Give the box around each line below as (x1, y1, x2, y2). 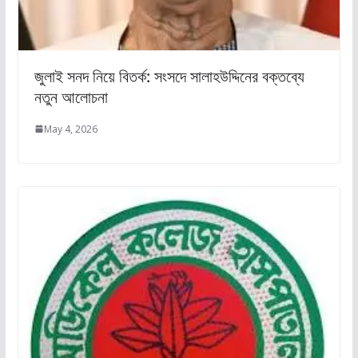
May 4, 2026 (43, 121, 97, 136)
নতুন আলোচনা (34, 86, 108, 108)
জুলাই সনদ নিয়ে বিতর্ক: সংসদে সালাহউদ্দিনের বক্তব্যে (34, 65, 304, 87)
